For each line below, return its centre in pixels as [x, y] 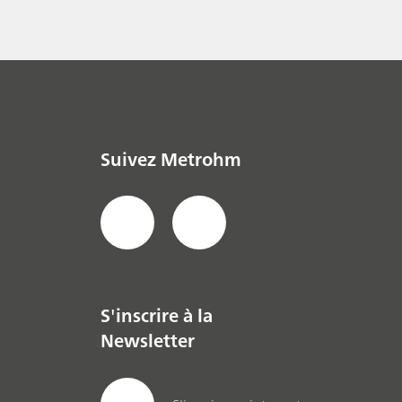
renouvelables [194, 18]
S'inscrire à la [157, 316]
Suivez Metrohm [171, 159]
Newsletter [148, 341]
